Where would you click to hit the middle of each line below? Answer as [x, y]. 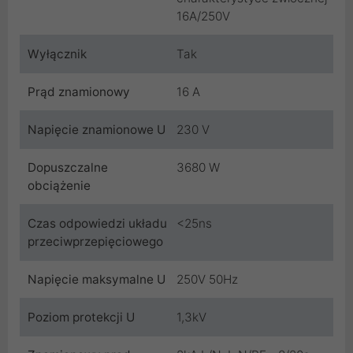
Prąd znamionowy [79, 92]
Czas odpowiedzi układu [97, 224]
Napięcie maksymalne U [97, 280]
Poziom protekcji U [81, 318]
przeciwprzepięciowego [95, 242]
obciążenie [59, 186]
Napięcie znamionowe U [97, 130]
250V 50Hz [207, 280]
